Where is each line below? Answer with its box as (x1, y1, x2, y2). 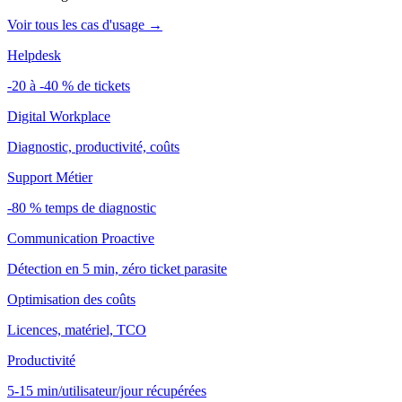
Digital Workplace (7, 109, 110, 125)
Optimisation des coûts (7, 292, 135, 308)
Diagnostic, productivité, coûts (7, 139, 179, 155)
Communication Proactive (7, 231, 154, 247)
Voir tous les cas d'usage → (7, 17, 162, 33)
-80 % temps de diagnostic (7, 200, 156, 216)
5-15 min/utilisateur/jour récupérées (7, 383, 206, 399)
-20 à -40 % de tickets (7, 78, 130, 94)
